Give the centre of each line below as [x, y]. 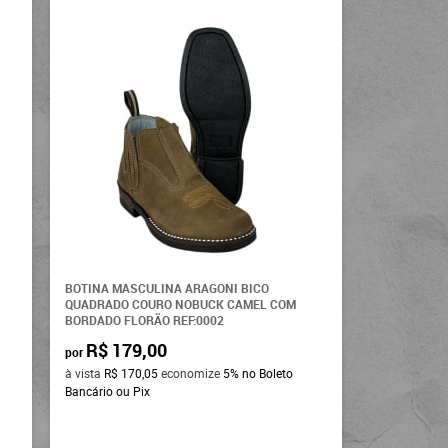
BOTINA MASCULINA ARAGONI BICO [167, 287]
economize [191, 372]
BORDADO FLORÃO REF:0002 [145, 319]
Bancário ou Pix [108, 390]
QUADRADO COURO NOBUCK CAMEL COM [181, 303]
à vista [85, 372]
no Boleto [268, 372]
